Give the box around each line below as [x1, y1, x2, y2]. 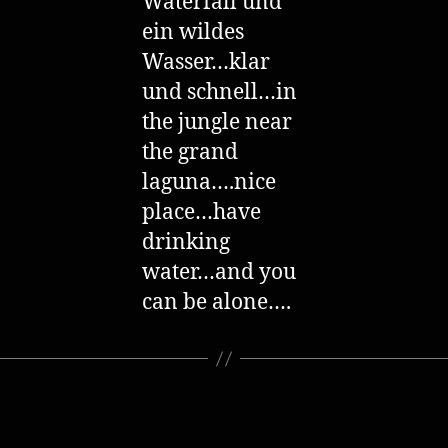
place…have [142, 199, 261, 227]
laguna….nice [142, 169, 276, 197]
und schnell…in [142, 79, 297, 107]
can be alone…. [142, 289, 291, 317]
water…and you [142, 259, 296, 287]
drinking [142, 229, 230, 257]
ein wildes [142, 19, 244, 47]
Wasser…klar [142, 49, 270, 77]
